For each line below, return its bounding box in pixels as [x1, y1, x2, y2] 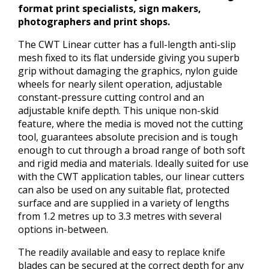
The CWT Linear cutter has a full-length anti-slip [18, 37, 236, 51]
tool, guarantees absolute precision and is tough [18, 130, 238, 144]
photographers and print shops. [18, 14, 170, 28]
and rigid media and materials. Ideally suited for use [18, 156, 249, 170]
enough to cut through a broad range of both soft [18, 143, 245, 157]
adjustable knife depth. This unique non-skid [18, 103, 219, 117]
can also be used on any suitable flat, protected [18, 183, 229, 196]
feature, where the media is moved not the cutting [18, 116, 243, 130]
